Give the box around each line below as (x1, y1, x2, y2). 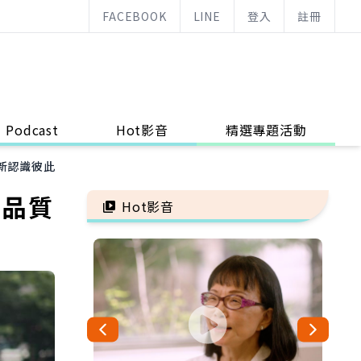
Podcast (6, 120, 59, 139)
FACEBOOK (102, 8, 167, 24)
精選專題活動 (225, 120, 307, 139)
